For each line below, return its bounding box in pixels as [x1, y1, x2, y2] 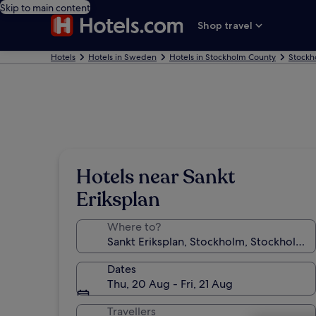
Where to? [107, 219, 161, 234]
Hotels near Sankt [76, 164, 235, 190]
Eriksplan [76, 186, 160, 213]
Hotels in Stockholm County [169, 51, 276, 63]
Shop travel [197, 19, 253, 32]
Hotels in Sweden [88, 51, 157, 63]
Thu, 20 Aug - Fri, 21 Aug [107, 276, 233, 291]
